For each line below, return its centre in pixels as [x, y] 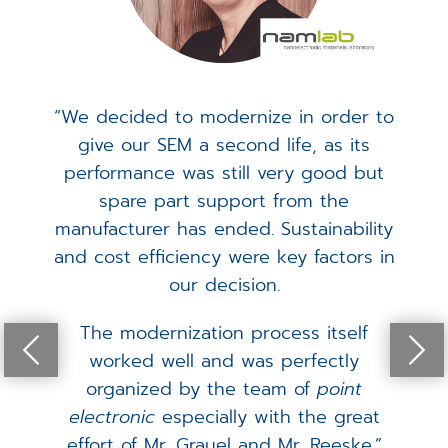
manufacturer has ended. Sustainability [224, 229]
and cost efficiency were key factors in [224, 257]
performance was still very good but [224, 173]
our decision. [224, 285]
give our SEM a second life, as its [224, 145]
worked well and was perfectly [224, 361]
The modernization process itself [224, 333]
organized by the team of [201, 389]
